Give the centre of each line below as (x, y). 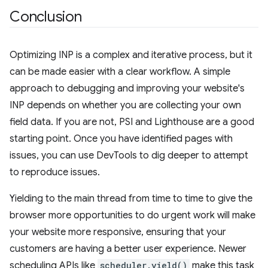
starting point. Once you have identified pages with (121, 139)
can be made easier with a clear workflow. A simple (120, 72)
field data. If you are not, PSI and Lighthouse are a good (132, 122)
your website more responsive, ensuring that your (118, 232)
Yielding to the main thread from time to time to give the (131, 199)
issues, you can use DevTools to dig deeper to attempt (129, 156)
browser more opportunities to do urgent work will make (133, 216)
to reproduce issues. (55, 173)
